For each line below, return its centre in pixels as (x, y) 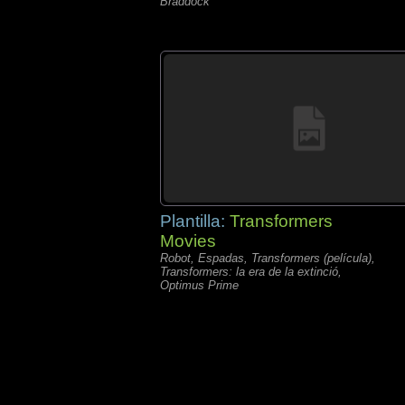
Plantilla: (195, 221)
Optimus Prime (199, 285)
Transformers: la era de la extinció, (251, 272)
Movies (188, 241)
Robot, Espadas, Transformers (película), (268, 258)
